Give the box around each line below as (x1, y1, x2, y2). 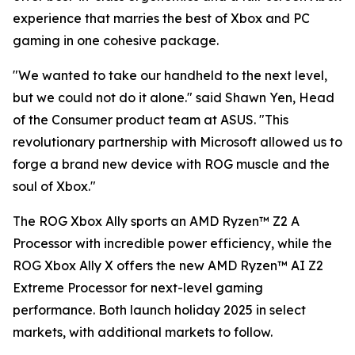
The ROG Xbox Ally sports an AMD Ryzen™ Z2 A (13, 213, 300, 230)
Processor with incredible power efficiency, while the (13, 235, 332, 252)
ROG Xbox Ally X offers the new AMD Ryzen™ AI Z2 (13, 258, 323, 274)
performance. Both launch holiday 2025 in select (13, 302, 306, 319)
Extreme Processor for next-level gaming (13, 280, 263, 296)
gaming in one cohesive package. (13, 32, 219, 49)
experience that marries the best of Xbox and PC (13, 10, 310, 27)
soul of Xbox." (13, 178, 96, 195)
